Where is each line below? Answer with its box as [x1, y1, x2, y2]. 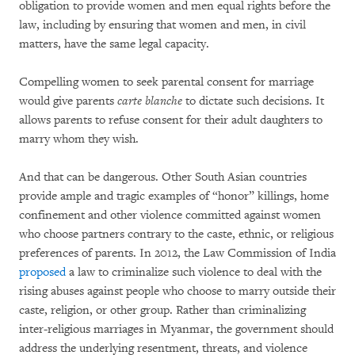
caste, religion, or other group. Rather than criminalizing [19, 302, 306, 318]
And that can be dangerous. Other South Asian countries [19, 169, 307, 185]
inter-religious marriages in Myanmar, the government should [19, 321, 334, 337]
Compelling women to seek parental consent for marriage [19, 74, 314, 90]
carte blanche [117, 93, 182, 109]
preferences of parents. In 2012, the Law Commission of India [19, 245, 336, 261]
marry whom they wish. [19, 131, 139, 147]
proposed [19, 264, 66, 280]
